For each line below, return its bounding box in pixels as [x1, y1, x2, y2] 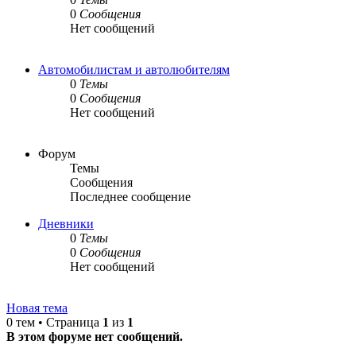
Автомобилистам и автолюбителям [38, 62, 230, 76]
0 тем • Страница [6, 315, 103, 329]
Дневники [38, 216, 94, 230]
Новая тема [6, 300, 68, 315]
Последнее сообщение [70, 189, 191, 203]
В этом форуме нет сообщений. [6, 329, 183, 343]
